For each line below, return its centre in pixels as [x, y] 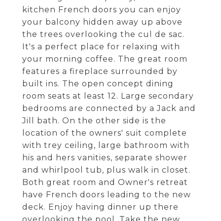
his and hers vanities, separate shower [105, 158]
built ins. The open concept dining [98, 84]
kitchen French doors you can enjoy [102, 10]
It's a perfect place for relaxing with [101, 47]
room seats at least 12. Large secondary [108, 96]
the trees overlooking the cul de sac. [103, 34]
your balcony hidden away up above [102, 22]
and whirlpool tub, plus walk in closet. [106, 170]
